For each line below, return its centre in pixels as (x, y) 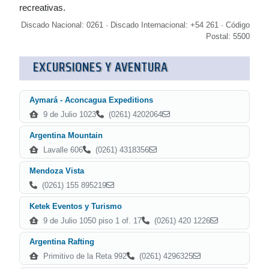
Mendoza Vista (57, 171)
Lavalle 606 (62, 150)
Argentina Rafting (62, 242)
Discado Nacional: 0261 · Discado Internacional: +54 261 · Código (135, 25)
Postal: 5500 (228, 36)
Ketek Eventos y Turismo (76, 206)
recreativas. (42, 8)
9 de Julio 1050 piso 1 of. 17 (91, 221)
